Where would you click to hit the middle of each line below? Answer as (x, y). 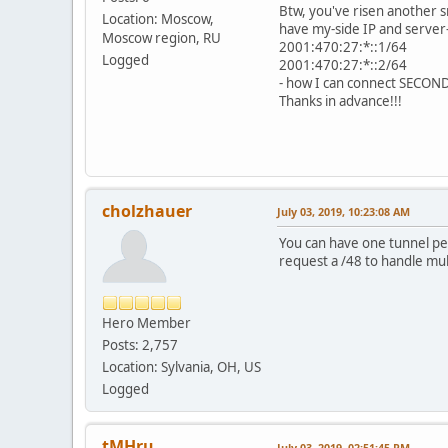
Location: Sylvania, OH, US (181, 367)
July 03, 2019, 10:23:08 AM (343, 212)
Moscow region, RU (161, 37)
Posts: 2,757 (140, 345)
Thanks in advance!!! (340, 101)
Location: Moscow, (158, 18)
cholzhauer (147, 211)
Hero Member (146, 323)
